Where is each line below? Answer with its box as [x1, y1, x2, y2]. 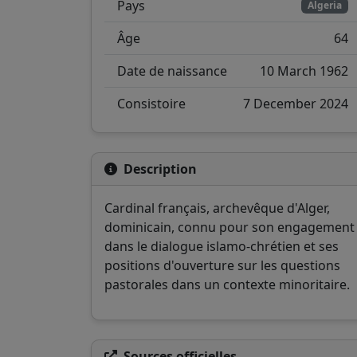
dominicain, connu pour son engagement [104, 218, 355, 236]
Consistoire [117, 94, 186, 112]
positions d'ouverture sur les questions [104, 256, 340, 274]
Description [124, 159, 197, 178]
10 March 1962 [260, 61, 348, 80]
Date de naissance [117, 61, 227, 80]
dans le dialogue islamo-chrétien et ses [104, 237, 339, 255]
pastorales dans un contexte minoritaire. [104, 275, 350, 293]
